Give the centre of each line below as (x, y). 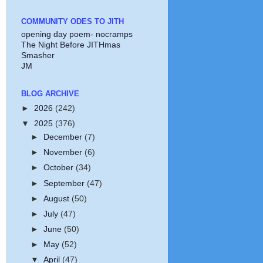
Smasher (38, 56)
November (64, 153)
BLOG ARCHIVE (50, 94)
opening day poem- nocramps (77, 35)
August (57, 198)
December (64, 137)
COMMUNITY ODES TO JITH (72, 21)
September (65, 183)
